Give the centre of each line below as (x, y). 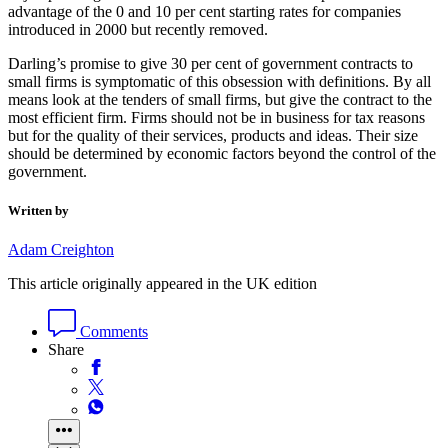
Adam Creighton (61, 250)
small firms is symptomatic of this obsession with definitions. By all (219, 82)
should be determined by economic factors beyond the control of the (222, 154)
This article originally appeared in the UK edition (162, 284)
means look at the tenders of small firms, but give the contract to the (220, 100)
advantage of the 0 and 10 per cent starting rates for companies (204, 12)
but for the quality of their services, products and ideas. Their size (213, 136)
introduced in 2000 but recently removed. (138, 30)
